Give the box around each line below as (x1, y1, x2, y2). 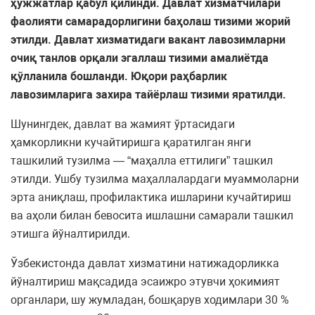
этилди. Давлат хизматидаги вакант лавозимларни (11, 33, 285, 47)
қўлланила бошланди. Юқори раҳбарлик (11, 70, 227, 84)
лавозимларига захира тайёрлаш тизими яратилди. (11, 88, 286, 102)
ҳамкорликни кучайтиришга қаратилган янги (11, 136, 251, 150)
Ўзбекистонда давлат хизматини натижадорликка (11, 257, 279, 271)
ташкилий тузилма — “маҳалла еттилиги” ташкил (11, 154, 273, 168)
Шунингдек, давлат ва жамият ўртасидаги (11, 117, 235, 131)
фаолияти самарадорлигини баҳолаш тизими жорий (11, 15, 290, 29)
